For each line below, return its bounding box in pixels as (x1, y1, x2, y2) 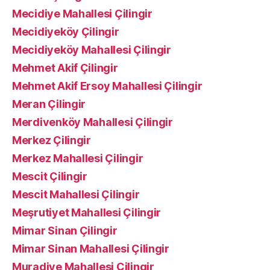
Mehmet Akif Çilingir (12, 61, 118, 74)
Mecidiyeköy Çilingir (12, 25, 119, 38)
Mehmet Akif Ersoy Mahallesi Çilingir (12, 80, 202, 92)
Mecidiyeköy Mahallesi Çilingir (12, 43, 171, 56)
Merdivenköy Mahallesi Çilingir (12, 116, 173, 128)
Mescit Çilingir (12, 170, 87, 183)
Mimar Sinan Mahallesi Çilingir (12, 242, 169, 255)
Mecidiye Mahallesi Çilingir (12, 7, 152, 20)
